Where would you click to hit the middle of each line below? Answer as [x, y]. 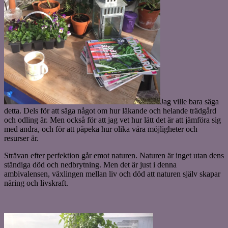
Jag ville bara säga [190, 101]
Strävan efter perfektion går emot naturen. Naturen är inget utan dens [114, 155]
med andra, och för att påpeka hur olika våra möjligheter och [101, 129]
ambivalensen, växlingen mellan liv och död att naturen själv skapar [112, 174]
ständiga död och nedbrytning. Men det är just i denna [90, 164]
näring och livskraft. [36, 183]
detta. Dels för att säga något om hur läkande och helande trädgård [110, 110]
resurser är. [21, 138]
